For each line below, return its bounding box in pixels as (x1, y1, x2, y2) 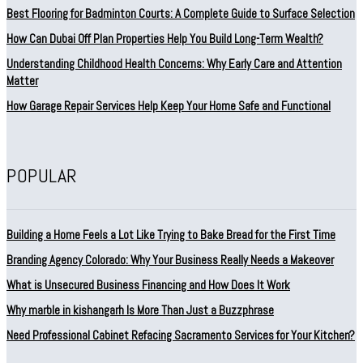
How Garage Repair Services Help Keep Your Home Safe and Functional (6, 98, 331, 113)
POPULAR (6, 163, 78, 188)
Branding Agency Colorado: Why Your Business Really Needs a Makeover (6, 252, 334, 267)
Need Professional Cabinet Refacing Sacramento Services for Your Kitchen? (6, 327, 355, 343)
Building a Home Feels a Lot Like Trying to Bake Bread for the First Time (6, 227, 335, 242)
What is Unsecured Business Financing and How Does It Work (6, 277, 290, 293)
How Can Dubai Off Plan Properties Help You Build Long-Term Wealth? (6, 31, 323, 46)
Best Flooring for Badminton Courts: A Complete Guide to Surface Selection (6, 6, 355, 21)
